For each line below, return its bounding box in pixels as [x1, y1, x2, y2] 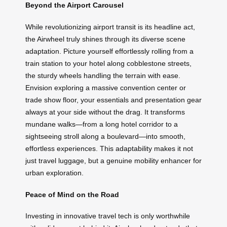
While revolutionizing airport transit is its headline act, [25, 23, 195, 31]
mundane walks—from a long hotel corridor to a [25, 120, 178, 129]
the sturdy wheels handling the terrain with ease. [25, 71, 180, 80]
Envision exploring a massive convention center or [25, 84, 186, 92]
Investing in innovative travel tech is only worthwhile [25, 212, 190, 220]
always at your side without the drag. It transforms [25, 108, 185, 117]
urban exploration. [25, 169, 84, 177]
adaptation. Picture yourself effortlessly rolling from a [25, 47, 194, 56]
